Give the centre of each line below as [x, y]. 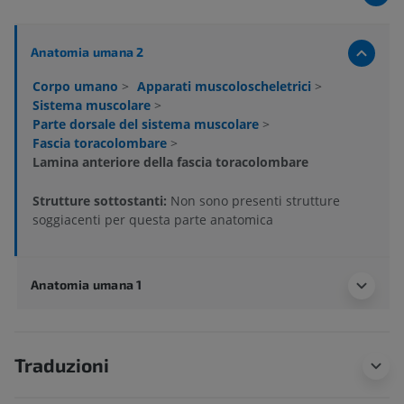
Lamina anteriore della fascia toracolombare [170, 162]
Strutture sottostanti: [101, 201]
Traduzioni [62, 365]
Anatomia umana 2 [87, 52]
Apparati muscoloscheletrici [226, 87]
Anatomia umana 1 [87, 285]
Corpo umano [77, 87]
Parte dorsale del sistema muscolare [147, 124]
